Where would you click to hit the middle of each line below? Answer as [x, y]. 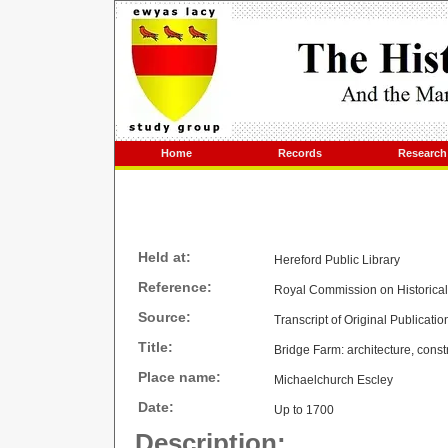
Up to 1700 [304, 410]
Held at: [164, 257]
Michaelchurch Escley [333, 380]
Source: [164, 317]
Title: [155, 347]
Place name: [179, 377]
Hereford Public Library [337, 260]
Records [299, 153]
